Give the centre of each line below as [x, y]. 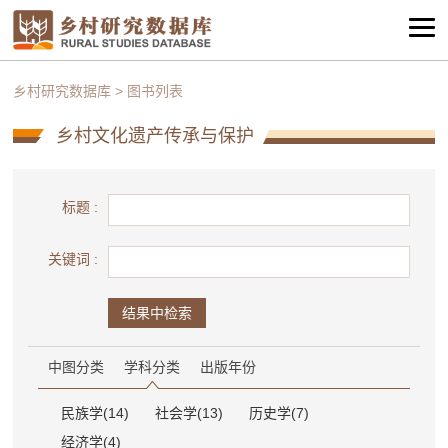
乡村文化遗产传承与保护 [155, 136]
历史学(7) [279, 413]
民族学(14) [95, 413]
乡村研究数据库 [62, 91]
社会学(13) [189, 413]
